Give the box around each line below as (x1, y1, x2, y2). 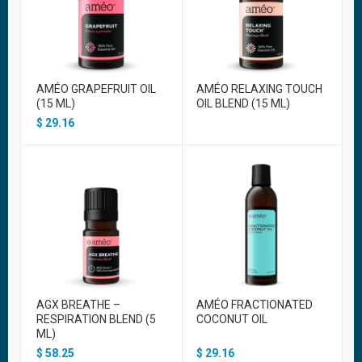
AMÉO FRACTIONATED (196, 297, 313, 311)
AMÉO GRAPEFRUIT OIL (36, 82, 156, 95)
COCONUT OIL (196, 312, 267, 326)
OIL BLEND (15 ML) (196, 96, 290, 110)
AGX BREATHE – (36, 297, 120, 311)
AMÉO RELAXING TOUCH (196, 82, 322, 95)
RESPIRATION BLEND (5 (36, 312, 156, 326)
